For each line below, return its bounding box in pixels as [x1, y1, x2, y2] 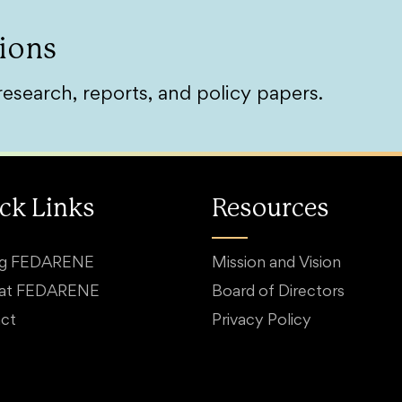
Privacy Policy [212, 314, 311, 328]
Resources [212, 197, 329, 222]
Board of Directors [212, 285, 345, 300]
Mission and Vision [212, 257, 341, 271]
